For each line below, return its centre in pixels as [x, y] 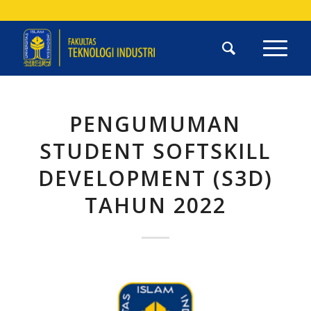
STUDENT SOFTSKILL [155, 151]
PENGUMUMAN [155, 124]
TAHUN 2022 [155, 205]
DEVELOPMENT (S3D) [155, 178]
